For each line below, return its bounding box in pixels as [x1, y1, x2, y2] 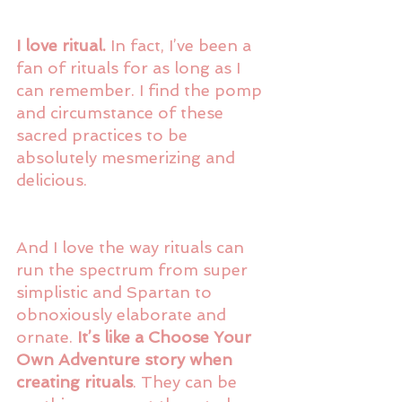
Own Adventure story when [16, 349, 237, 369]
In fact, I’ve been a [106, 35, 256, 55]
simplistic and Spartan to [16, 282, 216, 301]
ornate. [16, 327, 77, 346]
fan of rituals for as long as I [16, 57, 245, 77]
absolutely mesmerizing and [16, 147, 240, 167]
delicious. [16, 170, 87, 189]
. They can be [133, 371, 241, 391]
